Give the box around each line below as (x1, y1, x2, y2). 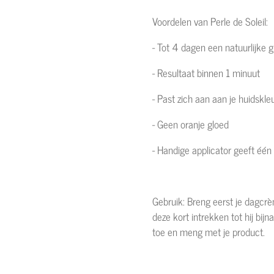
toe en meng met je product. (152, 223, 270, 241)
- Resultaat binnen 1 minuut (152, 64, 265, 82)
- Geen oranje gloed (152, 116, 234, 133)
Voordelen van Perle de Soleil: (152, 13, 273, 31)
